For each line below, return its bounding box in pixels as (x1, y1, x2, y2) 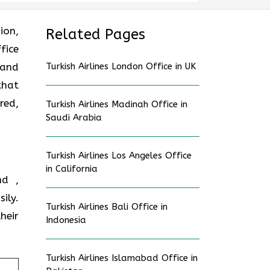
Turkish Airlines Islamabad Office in (46, 253, 198, 263)
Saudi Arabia (46, 112, 102, 123)
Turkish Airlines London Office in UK (46, 61, 196, 72)
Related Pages (46, 26, 145, 43)
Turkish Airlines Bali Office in (46, 201, 168, 212)
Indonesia (46, 215, 86, 225)
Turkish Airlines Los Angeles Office (46, 150, 192, 161)
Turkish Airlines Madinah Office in (46, 99, 187, 110)
